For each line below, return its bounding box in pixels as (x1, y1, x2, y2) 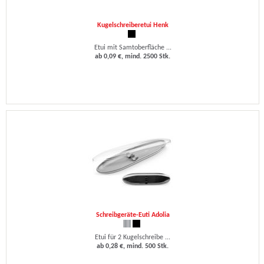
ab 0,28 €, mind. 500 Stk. (97, 243, 169, 250)
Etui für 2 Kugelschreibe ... (95, 234, 170, 241)
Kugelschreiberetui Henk (97, 22, 169, 29)
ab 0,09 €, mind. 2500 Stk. (95, 53, 170, 60)
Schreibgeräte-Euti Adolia (95, 212, 170, 219)
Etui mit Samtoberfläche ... (94, 44, 171, 51)
